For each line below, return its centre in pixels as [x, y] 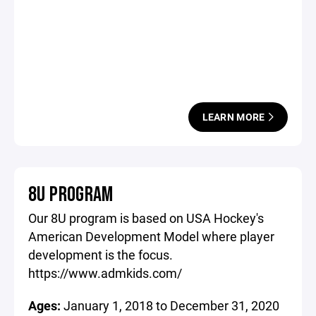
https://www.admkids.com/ [105, 273]
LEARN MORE [235, 117]
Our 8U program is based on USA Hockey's [146, 218]
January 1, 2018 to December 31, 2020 [171, 305]
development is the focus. [101, 255]
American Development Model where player [151, 236]
